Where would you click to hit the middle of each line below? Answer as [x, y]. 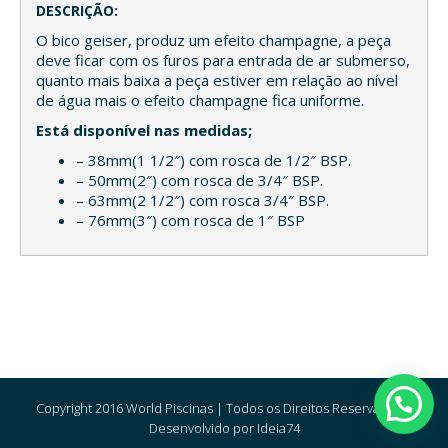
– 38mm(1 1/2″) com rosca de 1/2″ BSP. [213, 159]
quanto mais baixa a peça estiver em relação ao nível [217, 79]
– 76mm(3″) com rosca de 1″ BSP [190, 219]
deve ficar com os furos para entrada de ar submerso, [223, 59]
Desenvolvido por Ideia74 [224, 428]
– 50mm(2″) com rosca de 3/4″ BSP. [199, 179]
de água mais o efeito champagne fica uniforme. [200, 99]
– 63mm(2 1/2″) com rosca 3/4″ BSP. [202, 199]
